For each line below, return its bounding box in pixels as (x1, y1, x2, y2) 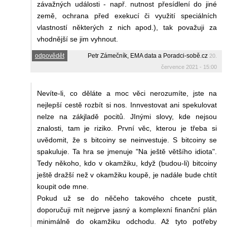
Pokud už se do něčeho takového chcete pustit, (37, 194, 217, 202)
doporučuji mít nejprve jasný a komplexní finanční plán (37, 205, 217, 214)
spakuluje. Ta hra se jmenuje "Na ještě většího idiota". (37, 147, 217, 156)
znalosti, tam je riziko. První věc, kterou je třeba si (37, 124, 217, 132)
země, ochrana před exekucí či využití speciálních (37, 11, 217, 20)
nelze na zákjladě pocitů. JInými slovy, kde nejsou (37, 112, 217, 121)
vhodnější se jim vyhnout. (37, 34, 118, 43)
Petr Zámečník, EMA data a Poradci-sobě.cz (88, 52, 208, 59)
